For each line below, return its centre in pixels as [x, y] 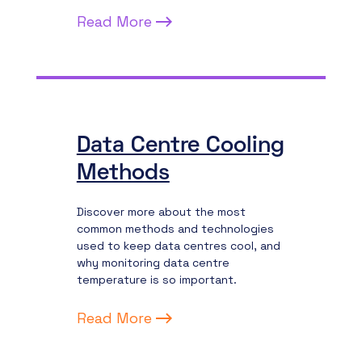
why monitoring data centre [153, 263]
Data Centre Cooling [180, 146]
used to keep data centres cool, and [178, 246]
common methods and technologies [175, 229]
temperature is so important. [156, 280]
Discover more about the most [161, 212]
